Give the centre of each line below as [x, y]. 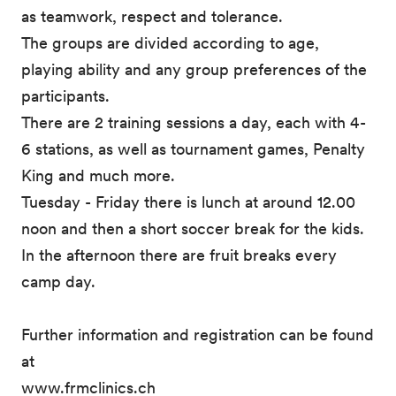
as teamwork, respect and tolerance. [152, 16]
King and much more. [98, 175]
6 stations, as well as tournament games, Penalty [193, 149]
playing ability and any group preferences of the [194, 69]
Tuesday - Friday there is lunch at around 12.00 [188, 202]
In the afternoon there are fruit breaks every [179, 255]
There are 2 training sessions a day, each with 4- [194, 122]
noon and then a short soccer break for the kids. [193, 228]
